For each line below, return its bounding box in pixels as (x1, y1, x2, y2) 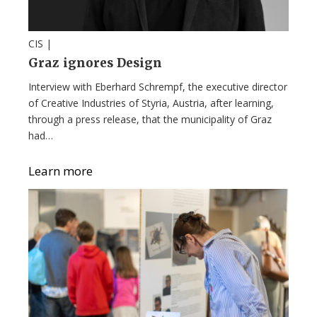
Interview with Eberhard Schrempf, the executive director (28, 79, 287, 93)
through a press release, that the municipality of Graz (28, 112, 272, 126)
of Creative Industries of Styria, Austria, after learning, (28, 96, 274, 110)
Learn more (28, 162, 93, 179)
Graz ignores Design (28, 54, 162, 71)
